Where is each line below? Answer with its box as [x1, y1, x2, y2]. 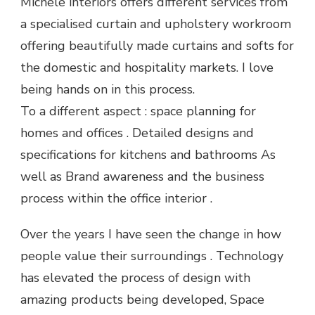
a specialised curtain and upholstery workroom [20, 15, 291, 32]
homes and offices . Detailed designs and [20, 124, 254, 141]
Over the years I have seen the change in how [20, 226, 281, 243]
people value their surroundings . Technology [20, 247, 283, 264]
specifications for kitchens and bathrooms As [20, 146, 276, 163]
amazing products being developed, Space [20, 291, 264, 308]
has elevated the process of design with [20, 269, 250, 286]
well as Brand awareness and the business [20, 168, 264, 185]
